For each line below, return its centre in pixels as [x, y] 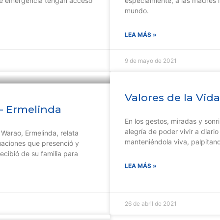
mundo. [137, 11]
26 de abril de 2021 [151, 204]
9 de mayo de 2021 [151, 61]
